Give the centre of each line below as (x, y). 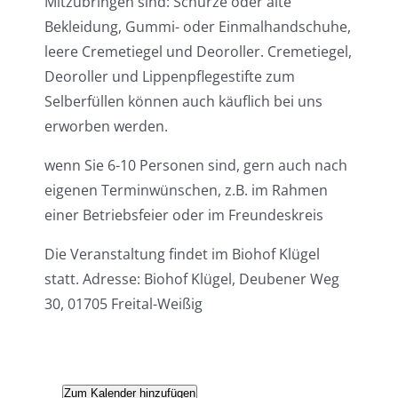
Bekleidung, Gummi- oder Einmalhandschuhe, (198, 26)
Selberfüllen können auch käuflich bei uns (183, 101)
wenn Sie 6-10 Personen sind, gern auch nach (196, 165)
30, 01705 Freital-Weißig (123, 303)
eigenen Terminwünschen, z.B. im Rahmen (186, 190)
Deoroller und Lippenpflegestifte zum (170, 76)
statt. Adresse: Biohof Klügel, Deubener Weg (192, 279)
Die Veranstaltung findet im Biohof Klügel (182, 254)
